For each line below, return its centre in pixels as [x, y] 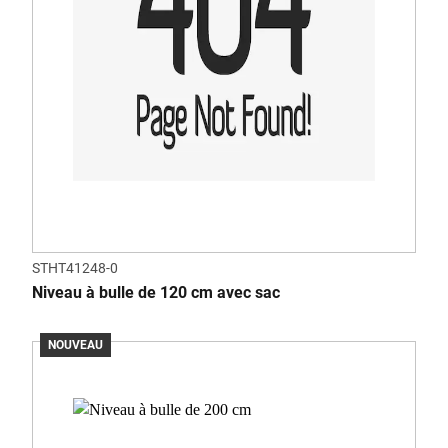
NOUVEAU [75, 345]
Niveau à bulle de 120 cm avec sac [156, 292]
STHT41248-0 [75, 268]
